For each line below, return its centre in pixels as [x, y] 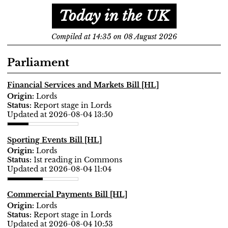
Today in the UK [114, 16]
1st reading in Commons [78, 160]
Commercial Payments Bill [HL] [67, 194]
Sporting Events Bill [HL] [54, 140]
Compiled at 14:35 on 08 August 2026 [114, 37]
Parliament [38, 63]
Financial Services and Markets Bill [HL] [83, 85]
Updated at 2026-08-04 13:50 [60, 114]
